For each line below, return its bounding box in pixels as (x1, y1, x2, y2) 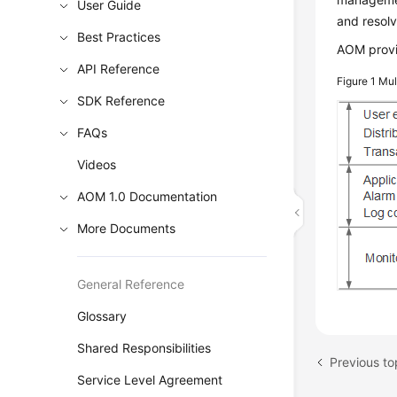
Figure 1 (337, 74, 379, 88)
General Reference (77, 276, 185, 292)
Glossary (77, 308, 128, 323)
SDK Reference (77, 93, 166, 108)
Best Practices (77, 29, 161, 44)
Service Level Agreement (77, 372, 223, 387)
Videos (77, 157, 117, 172)
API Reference (77, 61, 160, 76)
